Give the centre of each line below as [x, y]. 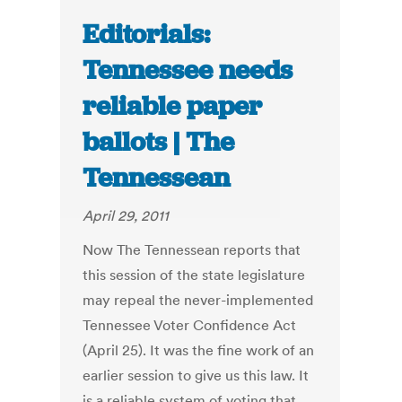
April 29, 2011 [126, 216]
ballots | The [159, 142]
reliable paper [173, 106]
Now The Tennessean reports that [192, 250]
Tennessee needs [188, 70]
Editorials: [147, 35]
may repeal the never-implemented [198, 300]
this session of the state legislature [194, 275]
